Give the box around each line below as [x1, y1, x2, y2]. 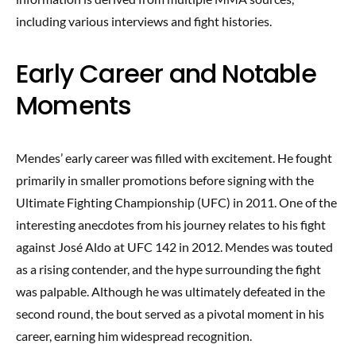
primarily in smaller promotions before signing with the [16, 172, 314, 188]
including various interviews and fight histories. [16, 14, 272, 29]
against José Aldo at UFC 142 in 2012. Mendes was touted [16, 239, 333, 254]
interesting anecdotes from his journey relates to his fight [16, 217, 326, 232]
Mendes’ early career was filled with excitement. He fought [16, 150, 332, 165]
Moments [16, 87, 132, 123]
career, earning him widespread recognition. [16, 328, 252, 343]
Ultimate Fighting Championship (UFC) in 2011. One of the [16, 195, 337, 210]
